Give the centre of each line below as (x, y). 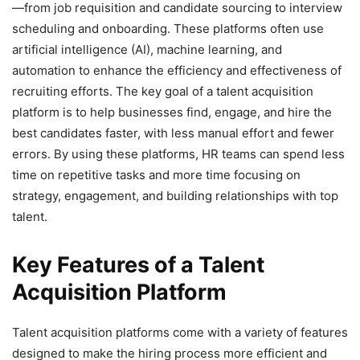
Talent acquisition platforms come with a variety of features (180, 332)
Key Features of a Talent (138, 264)
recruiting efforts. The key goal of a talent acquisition (163, 91)
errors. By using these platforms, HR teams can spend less (178, 153)
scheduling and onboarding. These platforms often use (168, 28)
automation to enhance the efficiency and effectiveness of (177, 70)
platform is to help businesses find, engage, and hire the (172, 112)
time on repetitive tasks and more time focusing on (156, 174)
